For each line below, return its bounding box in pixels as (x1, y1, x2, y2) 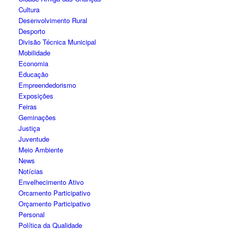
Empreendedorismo (18, 80, 76, 90)
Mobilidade (18, 48, 51, 57)
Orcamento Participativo (18, 188, 91, 198)
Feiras (18, 102, 37, 111)
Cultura (18, 5, 40, 14)
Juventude (18, 134, 50, 144)
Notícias (18, 166, 44, 176)
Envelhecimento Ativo (18, 177, 84, 187)
